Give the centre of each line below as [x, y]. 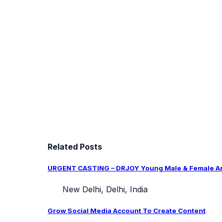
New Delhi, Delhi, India [104, 189]
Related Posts [75, 146]
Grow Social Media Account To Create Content [127, 211]
